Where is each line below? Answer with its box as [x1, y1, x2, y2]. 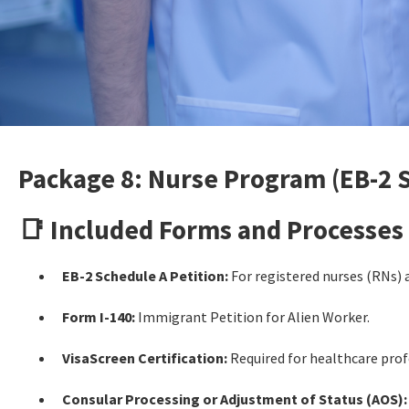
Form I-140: [62, 307, 135, 326]
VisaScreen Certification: [62, 348, 227, 367]
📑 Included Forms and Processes [18, 212, 404, 246]
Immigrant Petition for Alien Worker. [135, 307, 370, 326]
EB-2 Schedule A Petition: [62, 266, 228, 285]
